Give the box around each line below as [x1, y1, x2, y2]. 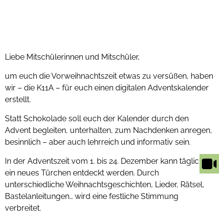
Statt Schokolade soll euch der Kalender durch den [5, 114, 189, 124]
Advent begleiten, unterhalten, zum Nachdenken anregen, [5, 126, 212, 135]
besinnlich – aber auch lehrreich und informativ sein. [5, 137, 191, 147]
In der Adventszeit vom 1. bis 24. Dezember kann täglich [5, 156, 203, 166]
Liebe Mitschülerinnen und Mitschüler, [5, 52, 140, 62]
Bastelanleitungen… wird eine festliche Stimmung [5, 192, 178, 201]
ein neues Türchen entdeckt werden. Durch [5, 168, 159, 178]
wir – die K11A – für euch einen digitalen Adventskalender [5, 83, 209, 93]
